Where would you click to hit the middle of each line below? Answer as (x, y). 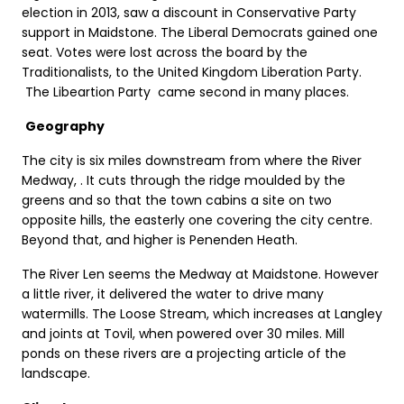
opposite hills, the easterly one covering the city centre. (197, 220)
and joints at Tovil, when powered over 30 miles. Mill (183, 333)
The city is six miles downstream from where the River (192, 160)
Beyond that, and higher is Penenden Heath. (160, 239)
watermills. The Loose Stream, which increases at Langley (202, 313)
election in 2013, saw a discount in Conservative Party (189, 12)
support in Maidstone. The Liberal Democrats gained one (200, 32)
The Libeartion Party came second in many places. (185, 92)
